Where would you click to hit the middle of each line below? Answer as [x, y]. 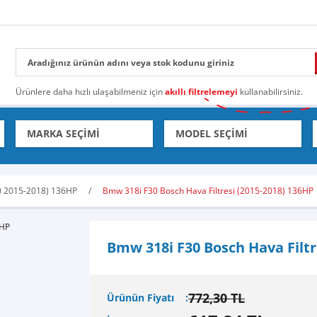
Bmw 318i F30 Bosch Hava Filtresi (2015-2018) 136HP [208, 191]
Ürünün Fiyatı [140, 298]
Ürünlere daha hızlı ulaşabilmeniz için [90, 92]
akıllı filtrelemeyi [201, 92]
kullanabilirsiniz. [270, 92]
